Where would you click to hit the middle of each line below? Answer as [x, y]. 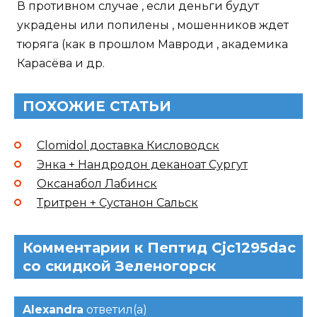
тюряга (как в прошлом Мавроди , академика [152, 44]
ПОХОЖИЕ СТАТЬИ [97, 106]
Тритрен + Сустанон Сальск [117, 202]
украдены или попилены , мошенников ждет [153, 25]
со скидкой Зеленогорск [119, 266]
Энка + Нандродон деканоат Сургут [142, 164]
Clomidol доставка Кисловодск [128, 145]
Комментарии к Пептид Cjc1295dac [159, 247]
